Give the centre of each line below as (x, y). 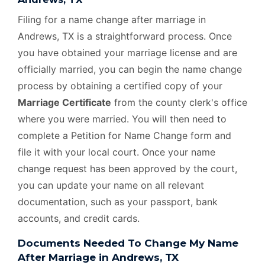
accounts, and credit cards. (79, 218)
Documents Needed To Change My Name (128, 243)
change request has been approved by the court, (127, 168)
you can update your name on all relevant (111, 185)
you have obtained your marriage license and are (127, 52)
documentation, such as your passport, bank (118, 201)
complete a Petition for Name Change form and (125, 135)
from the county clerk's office (179, 102)
